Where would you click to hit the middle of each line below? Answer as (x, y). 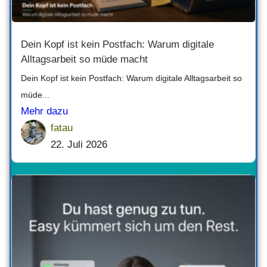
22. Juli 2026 (79, 144)
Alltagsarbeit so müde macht (84, 59)
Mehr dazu (44, 111)
